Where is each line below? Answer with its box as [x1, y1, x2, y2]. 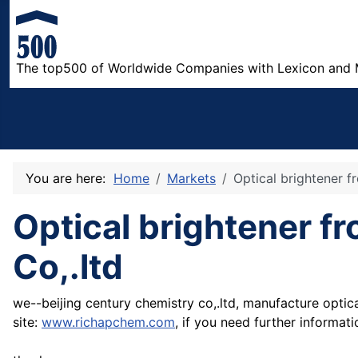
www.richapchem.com [42, 314, 175, 331]
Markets [167, 170, 216, 187]
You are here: [26, 170, 113, 187]
